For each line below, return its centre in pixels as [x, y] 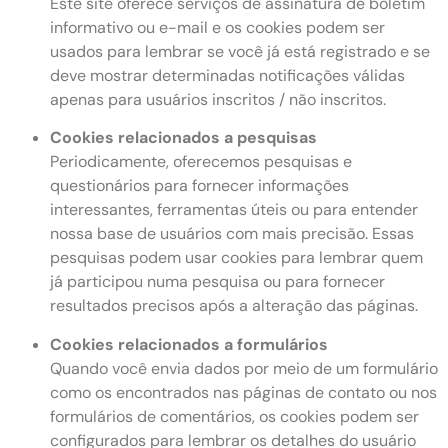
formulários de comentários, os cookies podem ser [234, 416]
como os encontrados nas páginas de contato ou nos [243, 392]
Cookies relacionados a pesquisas [183, 138]
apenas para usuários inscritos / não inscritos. [218, 99]
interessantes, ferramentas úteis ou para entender [234, 210]
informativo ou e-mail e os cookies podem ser [217, 27]
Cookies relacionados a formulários [189, 344]
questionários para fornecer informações [199, 186]
